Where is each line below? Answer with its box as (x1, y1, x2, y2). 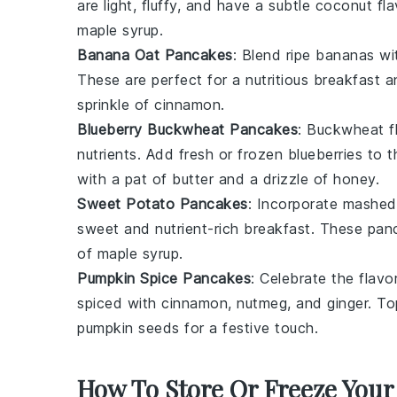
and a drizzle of (214, 170, 333, 188)
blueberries (287, 145, 362, 163)
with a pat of (77, 170, 172, 188)
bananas (315, 46, 375, 64)
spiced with (77, 294, 161, 312)
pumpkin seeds (77, 319, 180, 337)
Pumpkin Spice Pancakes (77, 269, 251, 287)
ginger (327, 294, 368, 312)
